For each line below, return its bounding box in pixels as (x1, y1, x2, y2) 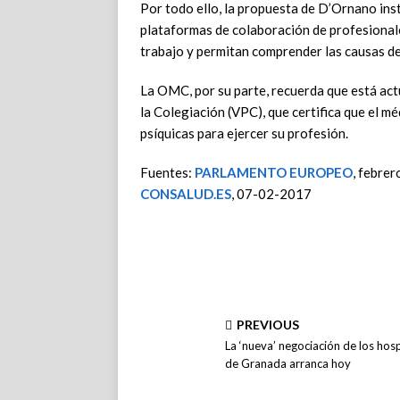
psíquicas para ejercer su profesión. (140, 125, 348, 141)
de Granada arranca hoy (225, 356, 351, 371)
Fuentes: (140, 164, 195, 180)
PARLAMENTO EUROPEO (195, 164, 353, 180)
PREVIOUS (237, 317, 299, 332)
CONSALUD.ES (140, 186, 231, 202)
